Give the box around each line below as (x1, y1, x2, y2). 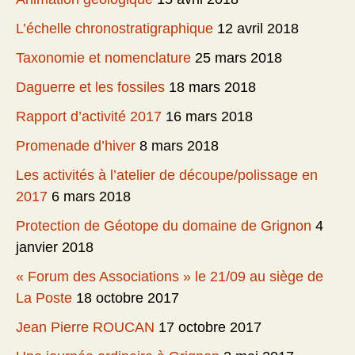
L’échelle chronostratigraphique (16, 21, 213, 37)
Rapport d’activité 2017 (16, 109, 162, 125)
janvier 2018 (16, 239, 94, 256)
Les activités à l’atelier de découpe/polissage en (16, 167, 318, 184)
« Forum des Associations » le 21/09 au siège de (16, 269, 323, 285)
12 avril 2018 (217, 21, 299, 37)
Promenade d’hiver (16, 138, 136, 155)
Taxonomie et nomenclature (16, 50, 191, 67)
